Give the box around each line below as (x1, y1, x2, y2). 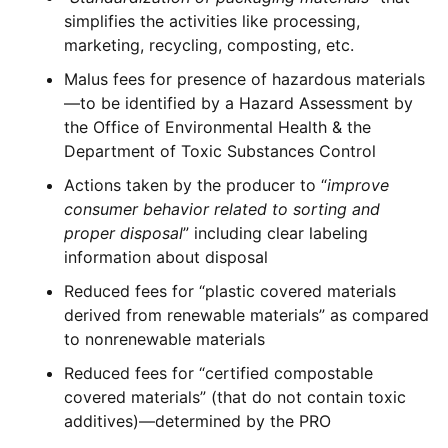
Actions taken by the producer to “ (64, 175, 327, 196)
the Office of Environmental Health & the (64, 117, 371, 138)
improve (327, 175, 389, 196)
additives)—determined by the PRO (64, 411, 336, 432)
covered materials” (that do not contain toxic (64, 387, 406, 408)
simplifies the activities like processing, (64, 11, 360, 32)
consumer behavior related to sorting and (64, 199, 380, 220)
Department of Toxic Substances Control (64, 141, 381, 162)
